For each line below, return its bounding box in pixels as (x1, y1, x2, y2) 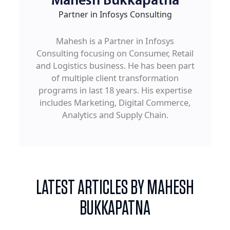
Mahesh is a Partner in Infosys (56, 35, 174, 47)
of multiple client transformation (51, 72, 179, 84)
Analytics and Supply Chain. (62, 109, 168, 121)
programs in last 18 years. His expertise (38, 84, 192, 97)
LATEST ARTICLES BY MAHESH (36, 178, 194, 199)
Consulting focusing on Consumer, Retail (36, 47, 194, 60)
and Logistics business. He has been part (35, 60, 195, 72)
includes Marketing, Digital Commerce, (40, 97, 190, 109)
